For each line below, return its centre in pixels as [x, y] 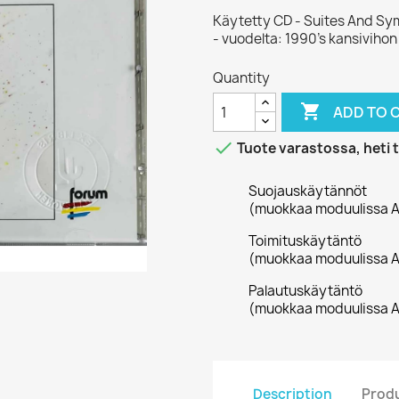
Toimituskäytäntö [305, 241]
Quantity [241, 78]
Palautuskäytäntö [305, 291]
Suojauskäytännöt [308, 191]
